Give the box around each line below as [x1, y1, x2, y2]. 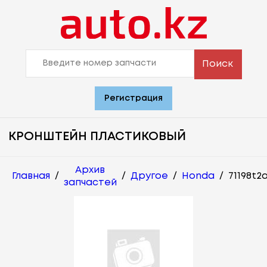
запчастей [64, 178, 117, 187]
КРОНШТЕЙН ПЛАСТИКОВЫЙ [8, 131, 186, 142]
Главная [12, 172, 50, 181]
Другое [131, 172, 168, 181]
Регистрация [104, 94, 163, 102]
